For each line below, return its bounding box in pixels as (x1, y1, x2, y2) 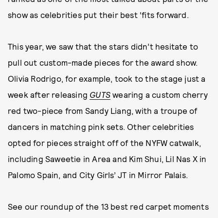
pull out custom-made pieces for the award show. (8, 57, 198, 67)
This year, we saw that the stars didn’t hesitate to (8, 41, 199, 51)
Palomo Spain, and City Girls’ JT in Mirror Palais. (8, 170, 188, 180)
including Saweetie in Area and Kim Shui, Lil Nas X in (8, 154, 207, 163)
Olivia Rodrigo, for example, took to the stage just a (8, 73, 206, 83)
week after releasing (8, 90, 90, 99)
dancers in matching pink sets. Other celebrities (8, 122, 194, 131)
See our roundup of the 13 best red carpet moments (8, 201, 209, 211)
